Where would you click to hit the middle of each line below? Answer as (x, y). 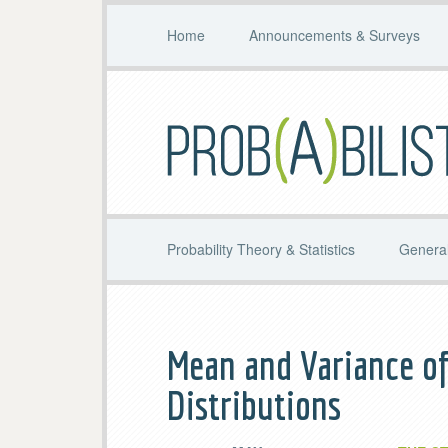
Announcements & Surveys (334, 35)
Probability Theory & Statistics (261, 249)
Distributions (254, 405)
